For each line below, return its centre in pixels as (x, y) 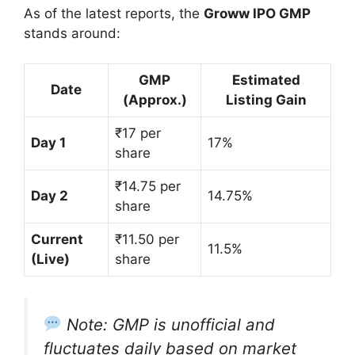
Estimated (266, 80)
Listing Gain (266, 100)
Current (57, 239)
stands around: (72, 33)
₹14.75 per (148, 186)
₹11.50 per (147, 239)
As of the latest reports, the (114, 13)
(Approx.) (155, 100)
